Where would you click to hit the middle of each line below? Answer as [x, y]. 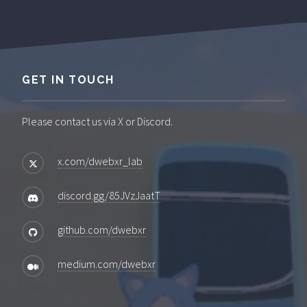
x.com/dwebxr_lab [100, 161]
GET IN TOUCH [68, 79]
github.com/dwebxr [102, 229]
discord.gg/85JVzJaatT [109, 195]
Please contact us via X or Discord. [97, 121]
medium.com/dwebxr [107, 263]
